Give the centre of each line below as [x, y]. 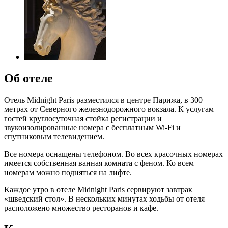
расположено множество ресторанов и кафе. [81, 208]
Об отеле [28, 78]
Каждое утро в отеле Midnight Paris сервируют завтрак [98, 189]
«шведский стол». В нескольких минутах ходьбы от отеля [104, 198]
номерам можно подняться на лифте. [68, 172]
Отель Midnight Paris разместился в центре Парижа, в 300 [103, 100]
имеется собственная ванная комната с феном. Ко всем [99, 163]
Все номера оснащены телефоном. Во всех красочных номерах [113, 154]
